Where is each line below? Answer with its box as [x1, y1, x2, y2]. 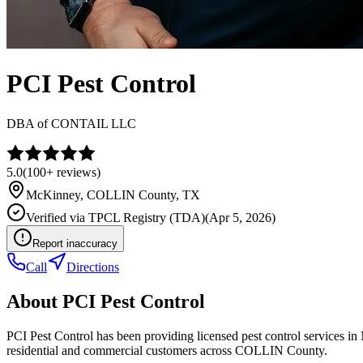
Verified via [26, 210, 88, 224]
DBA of [6, 116, 51, 130]
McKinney [26, 187, 80, 202]
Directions [66, 259, 119, 274]
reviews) [53, 164, 100, 179]
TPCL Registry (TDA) [88, 210, 205, 224]
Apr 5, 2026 [209, 210, 271, 224]
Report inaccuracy [32, 237, 117, 250]
